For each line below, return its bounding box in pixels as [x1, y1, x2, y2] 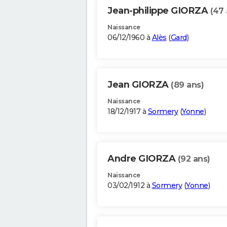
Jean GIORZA [107, 79, 171, 91]
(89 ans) [171, 80, 204, 90]
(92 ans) [177, 154, 210, 164]
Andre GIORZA [107, 153, 178, 165]
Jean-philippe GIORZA [107, 5, 210, 17]
